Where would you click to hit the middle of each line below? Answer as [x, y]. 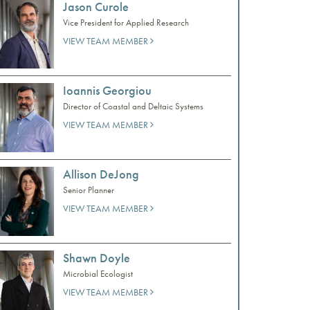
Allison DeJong [101, 174]
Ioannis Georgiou [107, 90]
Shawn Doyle [97, 257]
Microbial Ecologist [98, 273]
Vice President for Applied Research [126, 22]
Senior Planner [89, 190]
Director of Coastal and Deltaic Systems [133, 106]
